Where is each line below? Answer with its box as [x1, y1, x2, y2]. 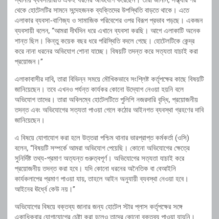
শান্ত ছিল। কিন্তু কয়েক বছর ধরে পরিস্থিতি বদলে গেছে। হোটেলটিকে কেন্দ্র [15, 37, 195, 46]
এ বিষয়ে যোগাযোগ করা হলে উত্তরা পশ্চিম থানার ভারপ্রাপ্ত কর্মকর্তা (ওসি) [15, 133, 189, 143]
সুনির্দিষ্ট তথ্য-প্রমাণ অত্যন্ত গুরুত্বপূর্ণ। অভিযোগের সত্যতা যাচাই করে [15, 154, 184, 163]
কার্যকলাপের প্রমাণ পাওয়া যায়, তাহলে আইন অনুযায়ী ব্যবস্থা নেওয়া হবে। [15, 175, 189, 184]
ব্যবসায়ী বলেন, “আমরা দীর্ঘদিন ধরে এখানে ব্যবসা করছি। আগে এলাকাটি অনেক [15, 26, 200, 36]
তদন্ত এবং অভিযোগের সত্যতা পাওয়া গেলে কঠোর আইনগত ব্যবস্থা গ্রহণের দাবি [15, 106, 204, 115]
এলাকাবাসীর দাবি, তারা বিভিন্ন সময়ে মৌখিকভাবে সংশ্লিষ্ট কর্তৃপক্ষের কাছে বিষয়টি [15, 75, 204, 84]
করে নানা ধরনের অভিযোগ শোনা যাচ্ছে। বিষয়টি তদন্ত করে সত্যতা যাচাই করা [15, 47, 198, 56]
